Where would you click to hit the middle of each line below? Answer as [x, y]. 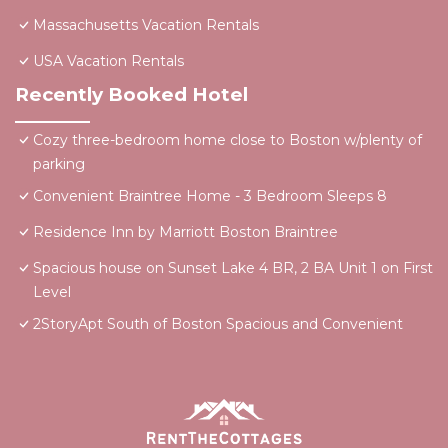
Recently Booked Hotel [131, 95]
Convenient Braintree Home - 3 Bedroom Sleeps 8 [210, 196]
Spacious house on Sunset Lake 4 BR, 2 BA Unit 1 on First [233, 268]
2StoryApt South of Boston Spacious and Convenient [218, 324]
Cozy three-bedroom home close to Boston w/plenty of [227, 140]
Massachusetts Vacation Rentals [146, 25]
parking [59, 164]
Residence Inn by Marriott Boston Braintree [185, 232]
